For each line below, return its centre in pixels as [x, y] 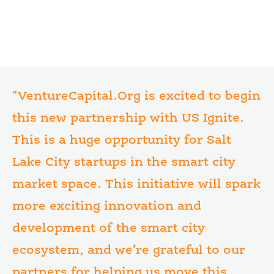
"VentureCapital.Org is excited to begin [136, 97]
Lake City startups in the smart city [124, 163]
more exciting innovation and [107, 207]
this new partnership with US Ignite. [128, 119]
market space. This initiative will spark [136, 185]
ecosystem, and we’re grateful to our [129, 251]
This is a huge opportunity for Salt [122, 141]
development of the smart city [109, 229]
